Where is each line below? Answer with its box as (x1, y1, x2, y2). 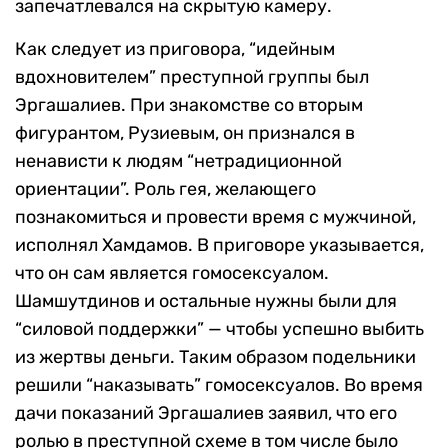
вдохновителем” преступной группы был (15, 66, 369, 89)
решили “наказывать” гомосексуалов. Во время (15, 374, 423, 397)
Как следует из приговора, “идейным (15, 38, 335, 61)
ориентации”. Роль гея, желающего (15, 178, 316, 201)
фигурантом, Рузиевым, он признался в (15, 122, 355, 145)
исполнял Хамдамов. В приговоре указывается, (15, 234, 424, 257)
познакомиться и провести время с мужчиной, (15, 206, 416, 229)
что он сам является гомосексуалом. (15, 262, 329, 285)
